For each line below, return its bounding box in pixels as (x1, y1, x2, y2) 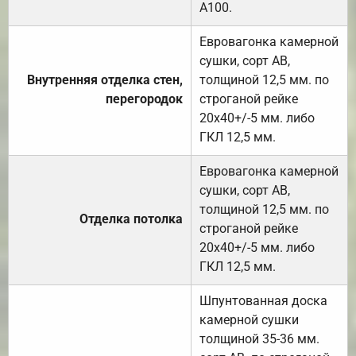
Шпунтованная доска (199, 292, 327, 308)
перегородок (106, 91, 183, 106)
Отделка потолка (79, 211, 183, 226)
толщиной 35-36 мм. (199, 331, 319, 346)
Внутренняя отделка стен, (27, 72, 183, 87)
